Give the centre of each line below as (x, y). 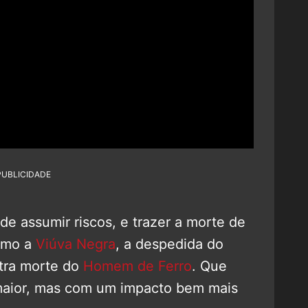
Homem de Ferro (137, 266)
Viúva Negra (76, 244)
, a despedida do (169, 244)
